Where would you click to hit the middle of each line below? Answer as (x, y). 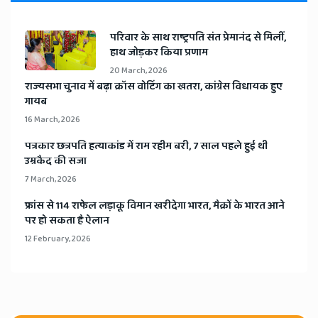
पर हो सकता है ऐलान (67, 221)
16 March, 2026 (53, 120)
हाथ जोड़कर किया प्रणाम (159, 53)
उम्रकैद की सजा (56, 161)
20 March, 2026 (139, 71)
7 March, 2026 (51, 180)
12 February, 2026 (58, 239)
